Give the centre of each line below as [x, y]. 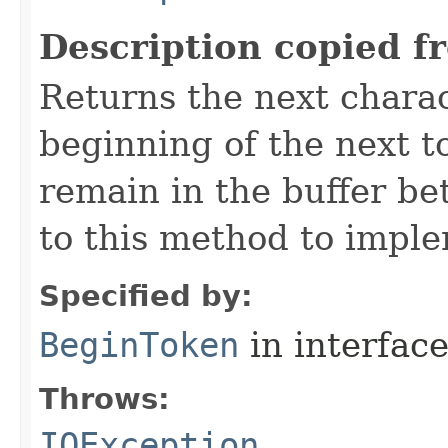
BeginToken [139, 345]
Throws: [104, 399]
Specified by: [146, 296]
